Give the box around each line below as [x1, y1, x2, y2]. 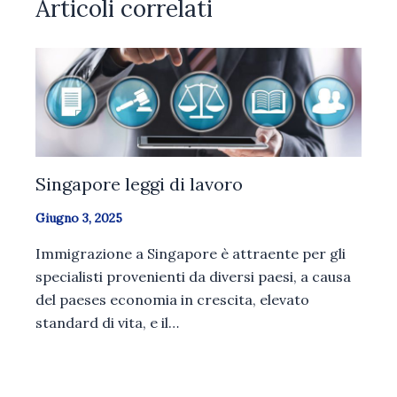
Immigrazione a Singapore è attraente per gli [35, 244, 346, 262]
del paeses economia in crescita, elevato [35, 290, 309, 308]
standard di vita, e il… [35, 313, 179, 331]
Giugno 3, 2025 [35, 209, 122, 226]
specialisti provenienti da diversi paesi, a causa [35, 267, 351, 285]
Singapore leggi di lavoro [35, 172, 243, 195]
